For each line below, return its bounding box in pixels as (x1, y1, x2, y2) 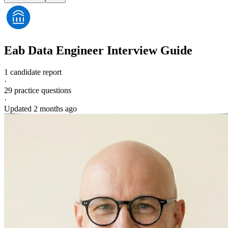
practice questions (12, 85, 71, 95)
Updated (4, 104, 34, 113)
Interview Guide (104, 43, 192, 57)
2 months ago (34, 104, 77, 113)
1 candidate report (4, 67, 62, 76)
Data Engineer (28, 43, 104, 57)
